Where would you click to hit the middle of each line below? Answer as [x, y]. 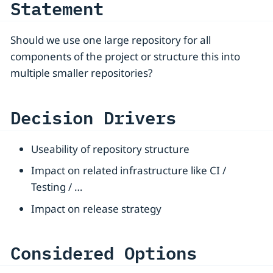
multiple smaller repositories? [81, 73]
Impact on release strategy [96, 208]
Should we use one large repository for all [111, 40]
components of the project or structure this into [125, 57]
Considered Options [104, 253]
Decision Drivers [93, 117]
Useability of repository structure [110, 149]
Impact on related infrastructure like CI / [129, 171]
